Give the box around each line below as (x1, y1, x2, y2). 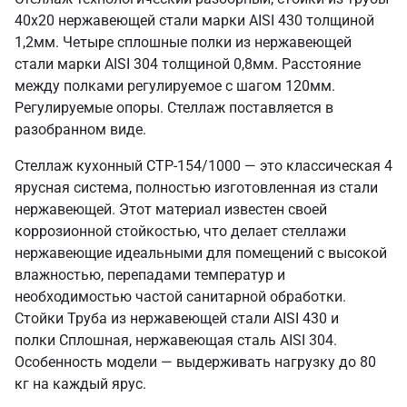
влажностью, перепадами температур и (15, 266, 285, 283)
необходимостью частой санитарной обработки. (15, 288, 346, 305)
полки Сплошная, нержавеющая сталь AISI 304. (15, 332, 337, 349)
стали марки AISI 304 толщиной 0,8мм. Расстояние (15, 55, 361, 73)
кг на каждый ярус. (15, 375, 146, 392)
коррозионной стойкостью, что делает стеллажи (15, 223, 346, 240)
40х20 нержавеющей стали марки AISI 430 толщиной (15, 12, 374, 29)
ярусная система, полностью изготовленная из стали (15, 179, 378, 196)
